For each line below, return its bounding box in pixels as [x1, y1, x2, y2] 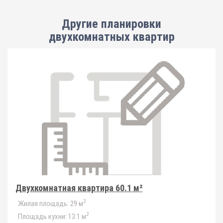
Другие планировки [62, 17, 161, 31]
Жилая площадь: [18, 199, 69, 208]
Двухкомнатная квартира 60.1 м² [15, 183, 142, 193]
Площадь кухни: [18, 212, 67, 221]
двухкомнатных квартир [48, 30, 175, 44]
